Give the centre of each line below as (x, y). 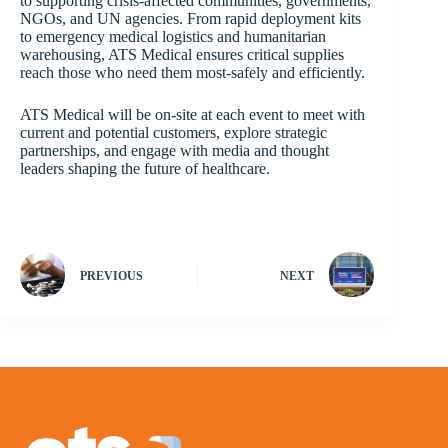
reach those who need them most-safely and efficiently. (192, 73)
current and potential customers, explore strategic (173, 133)
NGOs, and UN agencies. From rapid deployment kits (190, 19)
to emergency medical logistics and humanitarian (173, 37)
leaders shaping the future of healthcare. (145, 169)
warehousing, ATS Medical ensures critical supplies (182, 55)
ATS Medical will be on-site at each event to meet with (192, 115)
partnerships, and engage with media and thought (174, 151)
